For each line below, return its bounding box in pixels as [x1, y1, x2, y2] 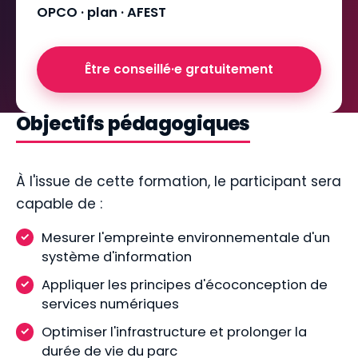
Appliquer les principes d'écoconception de [42, 276, 328, 295]
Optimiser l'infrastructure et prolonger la [42, 323, 307, 342]
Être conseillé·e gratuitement [85, 61, 273, 78]
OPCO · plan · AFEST [36, 3, 166, 22]
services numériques [42, 295, 179, 314]
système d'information [42, 247, 192, 266]
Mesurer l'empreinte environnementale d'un [42, 228, 330, 247]
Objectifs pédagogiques [16, 110, 250, 137]
